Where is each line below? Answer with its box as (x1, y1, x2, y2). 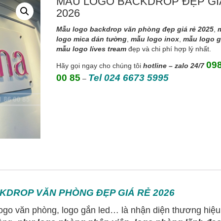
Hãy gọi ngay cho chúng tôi (56, 62, 143, 70)
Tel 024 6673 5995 (88, 73, 169, 83)
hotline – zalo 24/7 (143, 62, 204, 70)
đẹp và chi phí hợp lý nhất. (126, 45, 211, 53)
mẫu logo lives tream (56, 45, 126, 53)
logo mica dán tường (56, 35, 127, 43)
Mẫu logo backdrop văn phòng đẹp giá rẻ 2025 (56, 25, 214, 33)
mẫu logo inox (130, 35, 179, 43)
